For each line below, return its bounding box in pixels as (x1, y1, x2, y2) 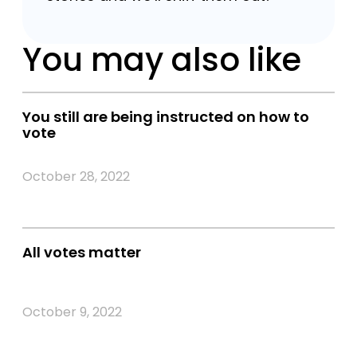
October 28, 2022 (22, 167, 130, 186)
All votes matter (22, 242, 141, 262)
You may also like (22, 37, 301, 82)
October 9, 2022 (22, 303, 122, 321)
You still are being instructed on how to (22, 107, 309, 127)
